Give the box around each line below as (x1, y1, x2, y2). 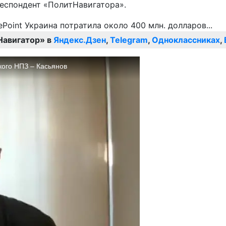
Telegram (110, 35, 148, 45)
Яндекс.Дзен (53, 35, 106, 45)
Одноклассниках (152, 35, 220, 45)
